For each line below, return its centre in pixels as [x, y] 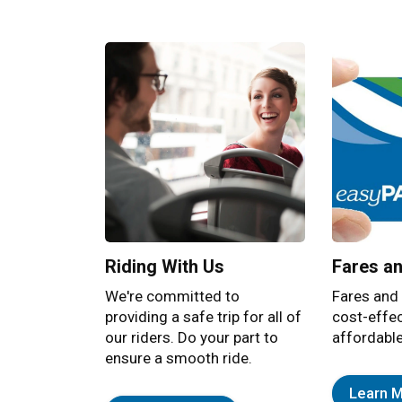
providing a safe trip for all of [203, 317]
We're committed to [172, 297]
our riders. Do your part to [192, 338]
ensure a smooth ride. [179, 358]
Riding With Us [165, 267]
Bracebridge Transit [232, 47]
